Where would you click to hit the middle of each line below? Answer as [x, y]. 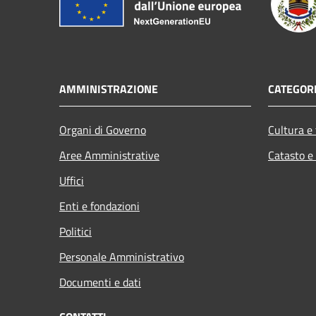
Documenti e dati [100, 282]
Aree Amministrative [109, 155]
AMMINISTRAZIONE [109, 89]
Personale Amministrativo [122, 256]
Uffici [72, 180]
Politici [75, 231]
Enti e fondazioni [99, 206]
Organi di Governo [103, 129]
